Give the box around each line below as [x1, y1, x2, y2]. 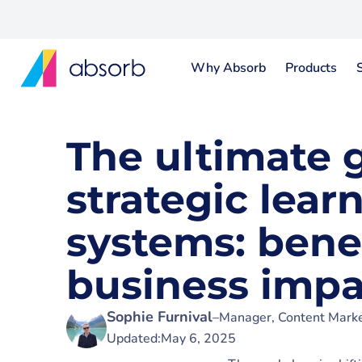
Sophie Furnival [107, 307, 213, 326]
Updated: [107, 330, 161, 347]
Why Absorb [191, 59, 266, 77]
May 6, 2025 [161, 330, 236, 347]
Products [285, 59, 337, 77]
